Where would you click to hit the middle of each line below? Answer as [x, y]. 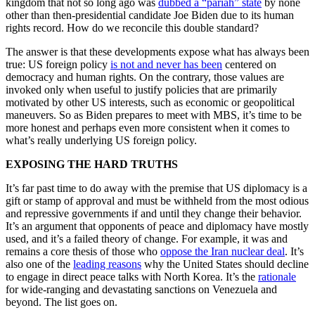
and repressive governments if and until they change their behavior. [154, 213]
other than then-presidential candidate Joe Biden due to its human [150, 15]
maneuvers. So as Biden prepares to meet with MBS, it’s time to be [154, 115]
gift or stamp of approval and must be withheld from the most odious [157, 200]
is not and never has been [166, 64]
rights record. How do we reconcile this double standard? [132, 27]
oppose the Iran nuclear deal [223, 251]
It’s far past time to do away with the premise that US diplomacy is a [156, 188]
